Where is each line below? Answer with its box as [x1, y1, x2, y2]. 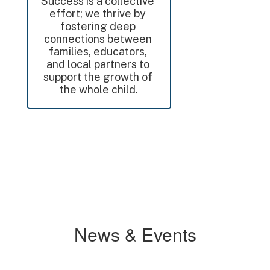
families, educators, [48, 45, 147, 58]
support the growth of [43, 71, 152, 83]
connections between [43, 33, 152, 45]
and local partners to [46, 58, 149, 71]
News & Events [74, 221, 196, 247]
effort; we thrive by [49, 7, 146, 20]
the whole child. [60, 83, 139, 96]
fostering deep [60, 20, 136, 33]
